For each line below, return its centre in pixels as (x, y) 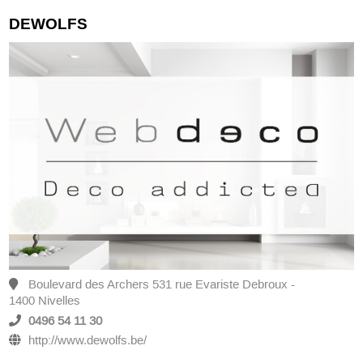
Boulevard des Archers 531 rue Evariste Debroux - (160, 285)
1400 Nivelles (45, 301)
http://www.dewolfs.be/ (88, 341)
